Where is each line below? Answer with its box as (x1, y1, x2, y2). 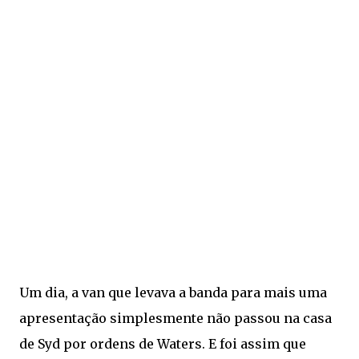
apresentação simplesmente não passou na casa (19, 310, 332, 326)
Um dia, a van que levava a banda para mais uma (19, 284, 327, 301)
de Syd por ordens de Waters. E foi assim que (19, 336, 306, 352)
